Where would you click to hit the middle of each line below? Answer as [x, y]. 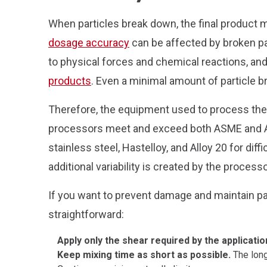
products [70, 81]
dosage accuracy [89, 43]
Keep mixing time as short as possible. [145, 255]
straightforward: [86, 214]
